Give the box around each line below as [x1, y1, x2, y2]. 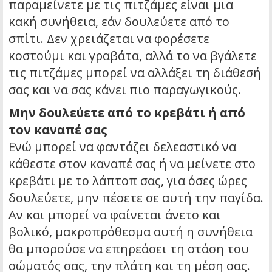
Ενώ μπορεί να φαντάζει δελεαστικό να [8, 138, 236, 155]
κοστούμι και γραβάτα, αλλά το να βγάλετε [8, 47, 257, 64]
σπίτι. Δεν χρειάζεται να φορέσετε [8, 30, 209, 47]
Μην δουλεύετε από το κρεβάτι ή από [8, 104, 245, 121]
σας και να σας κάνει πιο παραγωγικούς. [8, 81, 241, 98]
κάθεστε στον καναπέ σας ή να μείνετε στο [8, 155, 256, 172]
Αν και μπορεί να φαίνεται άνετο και [8, 206, 221, 223]
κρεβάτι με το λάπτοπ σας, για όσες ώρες [8, 172, 247, 189]
